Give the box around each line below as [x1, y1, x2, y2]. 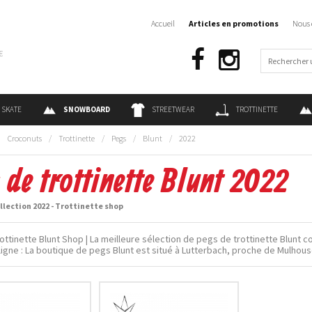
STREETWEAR [152, 104, 194, 114]
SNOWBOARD [63, 104, 110, 114]
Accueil [151, 18, 175, 29]
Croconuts [8, 133, 42, 143]
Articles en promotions [189, 18, 279, 29]
